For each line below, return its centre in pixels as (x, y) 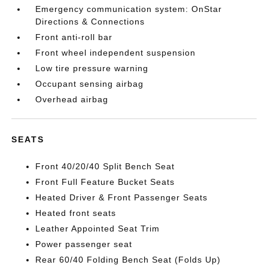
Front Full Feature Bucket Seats (105, 182)
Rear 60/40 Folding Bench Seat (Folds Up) (128, 259)
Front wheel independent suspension (116, 52)
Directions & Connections (90, 21)
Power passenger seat (84, 244)
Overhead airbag (72, 99)
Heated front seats (76, 213)
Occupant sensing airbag (90, 83)
